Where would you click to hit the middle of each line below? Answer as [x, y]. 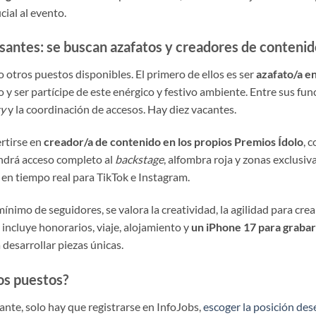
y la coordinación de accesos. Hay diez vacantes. [121, 109]
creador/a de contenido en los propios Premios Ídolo [174, 142]
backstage [139, 159]
